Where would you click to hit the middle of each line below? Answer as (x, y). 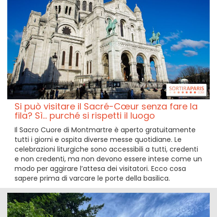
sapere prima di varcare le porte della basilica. (92, 178)
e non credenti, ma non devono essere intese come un (108, 159)
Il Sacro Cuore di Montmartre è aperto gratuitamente (105, 130)
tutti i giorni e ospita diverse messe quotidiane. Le (98, 140)
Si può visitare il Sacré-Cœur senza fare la (106, 107)
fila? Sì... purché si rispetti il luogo (85, 116)
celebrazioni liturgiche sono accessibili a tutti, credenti (106, 149)
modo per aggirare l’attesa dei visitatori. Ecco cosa (100, 169)
